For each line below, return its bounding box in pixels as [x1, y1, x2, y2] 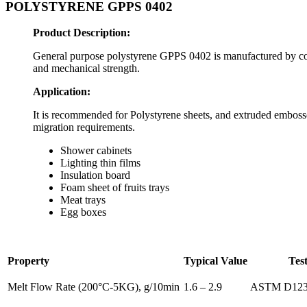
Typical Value [184, 255, 247, 267]
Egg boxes [60, 206, 106, 219]
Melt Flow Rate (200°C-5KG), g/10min [8, 281, 180, 293]
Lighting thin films [60, 157, 140, 169]
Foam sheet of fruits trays [60, 182, 169, 194]
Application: [33, 86, 90, 98]
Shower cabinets [60, 145, 132, 157]
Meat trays [60, 194, 106, 206]
